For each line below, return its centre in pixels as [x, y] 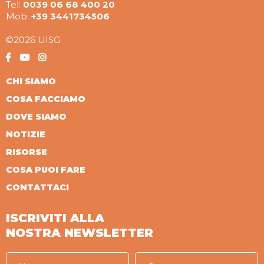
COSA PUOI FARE [46, 170]
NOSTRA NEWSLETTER [80, 233]
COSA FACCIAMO [46, 99]
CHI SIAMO [31, 81]
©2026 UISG [33, 40]
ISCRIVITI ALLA [55, 218]
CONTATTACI [37, 187]
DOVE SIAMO [36, 117]
